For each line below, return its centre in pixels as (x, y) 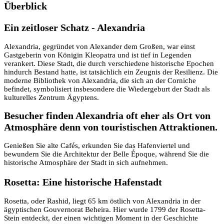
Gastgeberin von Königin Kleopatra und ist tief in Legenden (98, 55)
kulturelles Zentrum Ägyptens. (51, 97)
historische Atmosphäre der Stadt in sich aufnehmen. (86, 162)
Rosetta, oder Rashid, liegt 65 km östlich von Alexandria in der (102, 201)
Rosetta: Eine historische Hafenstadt (86, 182)
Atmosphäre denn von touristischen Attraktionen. (111, 127)
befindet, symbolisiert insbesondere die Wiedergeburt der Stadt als (107, 89)
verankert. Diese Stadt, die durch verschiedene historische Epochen (109, 63)
